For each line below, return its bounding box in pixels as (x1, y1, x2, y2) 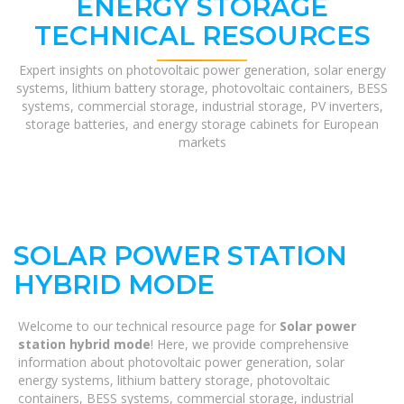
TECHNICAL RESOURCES (33, 20, 371, 51)
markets (178, 133, 226, 151)
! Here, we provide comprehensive (151, 335, 349, 353)
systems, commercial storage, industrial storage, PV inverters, (21, 97, 383, 115)
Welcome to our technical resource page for (18, 317, 280, 335)
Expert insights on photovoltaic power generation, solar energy (18, 61, 386, 78)
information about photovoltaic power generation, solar (18, 353, 344, 371)
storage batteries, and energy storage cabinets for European (25, 115, 379, 133)
